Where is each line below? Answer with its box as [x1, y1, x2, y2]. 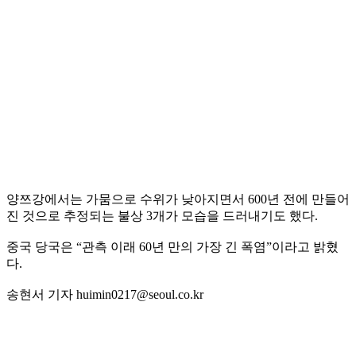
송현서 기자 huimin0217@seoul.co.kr [6, 287, 203, 301]
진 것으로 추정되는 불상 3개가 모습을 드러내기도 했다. [6, 208, 321, 222]
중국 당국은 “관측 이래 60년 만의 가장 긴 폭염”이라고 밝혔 [6, 239, 339, 253]
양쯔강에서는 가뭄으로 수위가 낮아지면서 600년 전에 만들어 [6, 192, 350, 206]
